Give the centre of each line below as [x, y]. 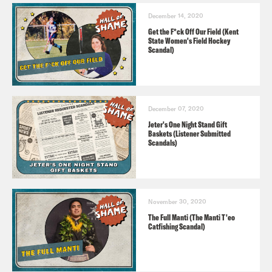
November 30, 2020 [177, 201]
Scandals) [163, 142]
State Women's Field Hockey [189, 40]
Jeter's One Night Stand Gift [188, 124]
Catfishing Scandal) [177, 226]
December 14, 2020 [176, 15]
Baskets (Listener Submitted [189, 133]
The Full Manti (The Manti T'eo [192, 217]
